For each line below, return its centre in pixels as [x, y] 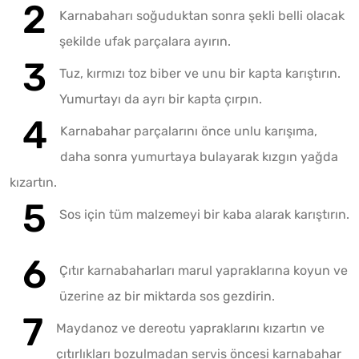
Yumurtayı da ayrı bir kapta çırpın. [161, 99]
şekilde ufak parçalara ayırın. [145, 42]
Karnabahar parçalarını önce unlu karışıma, [189, 131]
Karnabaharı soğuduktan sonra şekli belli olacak [202, 16]
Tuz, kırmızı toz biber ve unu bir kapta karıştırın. [200, 74]
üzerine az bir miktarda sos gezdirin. [167, 296]
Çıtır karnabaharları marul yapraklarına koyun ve [204, 271]
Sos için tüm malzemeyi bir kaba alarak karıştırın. [204, 215]
